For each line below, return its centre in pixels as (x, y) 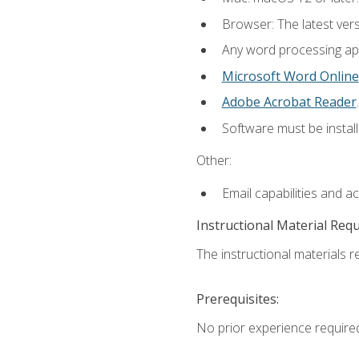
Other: (214, 161)
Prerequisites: (237, 298)
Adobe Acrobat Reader (289, 102)
